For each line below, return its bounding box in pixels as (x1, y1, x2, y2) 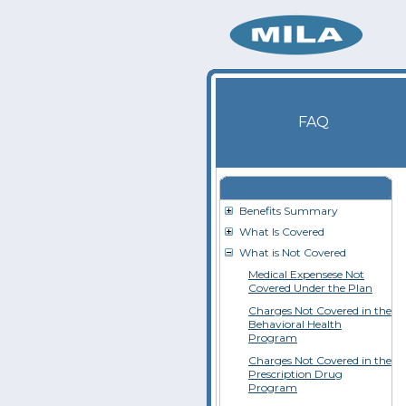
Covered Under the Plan (248, 281, 372, 295)
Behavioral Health (248, 317, 342, 331)
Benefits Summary (239, 204, 338, 217)
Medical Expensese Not (248, 267, 364, 281)
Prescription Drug (248, 367, 343, 381)
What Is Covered (239, 225, 324, 238)
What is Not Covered (239, 246, 346, 259)
